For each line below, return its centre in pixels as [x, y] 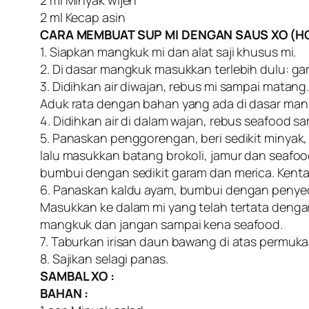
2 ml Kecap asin [83, 18]
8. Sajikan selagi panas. [104, 259]
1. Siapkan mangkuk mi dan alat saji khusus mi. [168, 52]
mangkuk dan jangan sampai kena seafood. [162, 225]
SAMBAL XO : [77, 276]
